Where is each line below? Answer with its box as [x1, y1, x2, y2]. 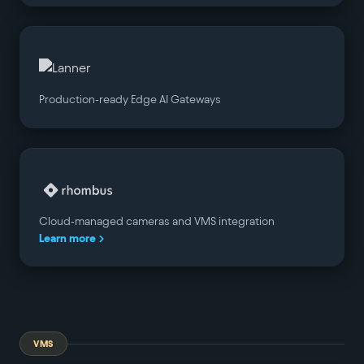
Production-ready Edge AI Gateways [39, 93, 221, 106]
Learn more [39, 232, 96, 245]
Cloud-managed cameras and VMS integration [39, 215, 275, 227]
